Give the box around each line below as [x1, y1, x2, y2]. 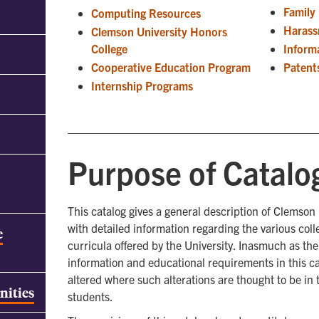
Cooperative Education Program [91, 60, 251, 74]
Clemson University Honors [91, 24, 227, 38]
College [91, 41, 127, 56]
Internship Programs [91, 78, 193, 93]
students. [68, 289, 113, 303]
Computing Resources [91, 6, 201, 20]
